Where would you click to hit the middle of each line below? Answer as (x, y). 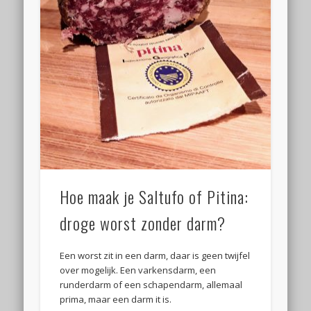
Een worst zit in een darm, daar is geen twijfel (155, 255)
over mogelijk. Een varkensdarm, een (138, 270)
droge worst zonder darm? (143, 222)
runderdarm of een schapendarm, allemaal (151, 284)
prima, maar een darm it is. (116, 299)
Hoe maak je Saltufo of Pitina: (154, 196)
